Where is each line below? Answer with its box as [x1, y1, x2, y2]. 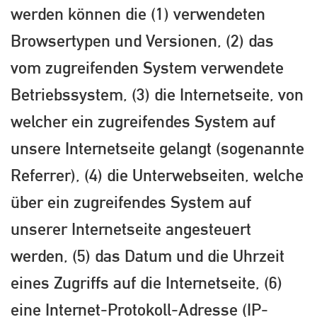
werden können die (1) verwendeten [11, 3, 265, 23]
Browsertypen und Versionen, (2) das [11, 30, 274, 50]
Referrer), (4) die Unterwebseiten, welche [11, 164, 304, 185]
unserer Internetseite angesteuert [11, 218, 251, 238]
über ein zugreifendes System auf [11, 191, 251, 212]
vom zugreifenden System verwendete [11, 57, 284, 77]
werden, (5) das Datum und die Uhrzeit [11, 245, 284, 265]
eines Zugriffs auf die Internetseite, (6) [11, 272, 282, 292]
